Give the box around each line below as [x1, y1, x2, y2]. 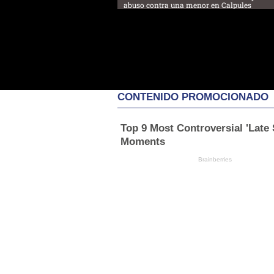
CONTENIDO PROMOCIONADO [117, 91, 268, 103]
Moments [120, 136, 165, 148]
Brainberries [198, 156, 232, 163]
